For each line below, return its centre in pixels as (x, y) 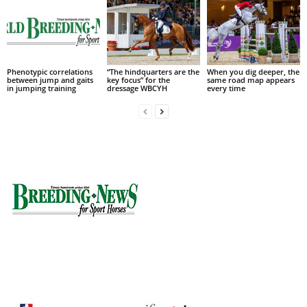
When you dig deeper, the (253, 71)
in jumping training (41, 88)
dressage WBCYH (137, 88)
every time (226, 88)
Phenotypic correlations (50, 71)
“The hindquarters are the (153, 71)
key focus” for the (138, 79)
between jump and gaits (50, 79)
